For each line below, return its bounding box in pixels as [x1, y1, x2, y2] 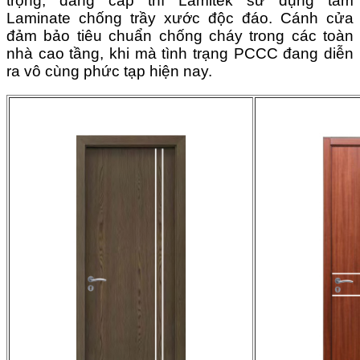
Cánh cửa [280, 9, 354, 27]
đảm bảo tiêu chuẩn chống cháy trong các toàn [6, 27, 354, 44]
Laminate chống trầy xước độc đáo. [6, 9, 280, 27]
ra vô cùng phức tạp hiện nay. [6, 62, 212, 80]
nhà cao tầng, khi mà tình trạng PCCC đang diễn [6, 44, 354, 62]
